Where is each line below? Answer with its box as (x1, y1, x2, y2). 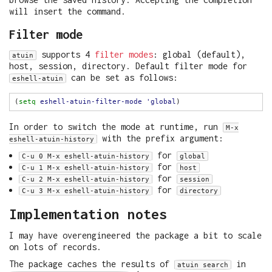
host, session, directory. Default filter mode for (9, 60, 247, 71)
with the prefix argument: (97, 132, 223, 143)
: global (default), (153, 49, 245, 59)
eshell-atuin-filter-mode (40, 97, 142, 106)
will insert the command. (9, 5, 126, 16)
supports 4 (36, 49, 95, 59)
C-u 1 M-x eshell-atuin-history (22, 163, 149, 172)
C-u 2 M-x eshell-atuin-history (22, 175, 149, 184)
